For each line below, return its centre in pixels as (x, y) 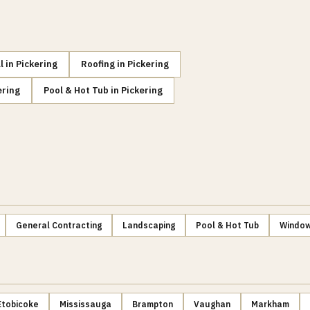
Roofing (98, 64)
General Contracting (59, 225)
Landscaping (149, 225)
